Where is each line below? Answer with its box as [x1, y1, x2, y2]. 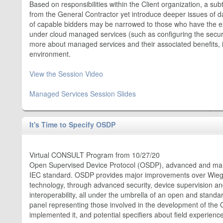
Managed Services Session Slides [29, 89, 136, 99]
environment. [29, 49, 71, 59]
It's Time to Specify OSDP [29, 119, 115, 129]
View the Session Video [29, 69, 103, 79]
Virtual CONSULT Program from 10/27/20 [29, 150, 160, 160]
